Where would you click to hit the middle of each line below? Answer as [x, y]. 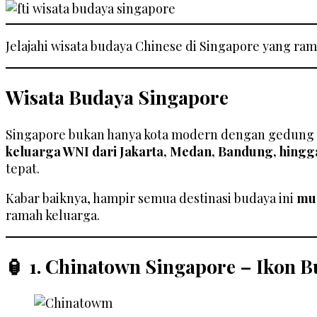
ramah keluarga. [53, 215]
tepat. [23, 168]
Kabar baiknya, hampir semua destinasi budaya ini [151, 198]
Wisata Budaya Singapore [117, 97]
